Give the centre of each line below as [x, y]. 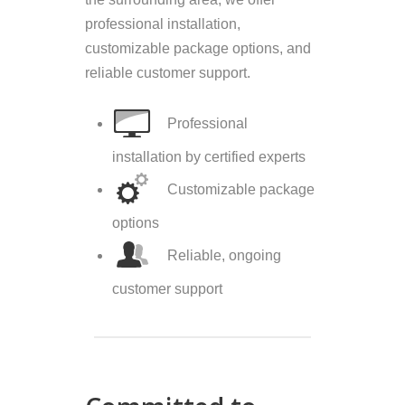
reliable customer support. [168, 73]
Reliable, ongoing [222, 256]
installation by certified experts [209, 157]
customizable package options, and [198, 49]
